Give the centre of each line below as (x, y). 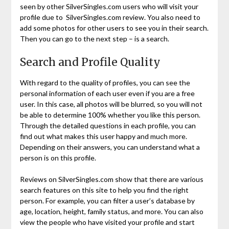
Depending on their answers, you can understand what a (110, 147)
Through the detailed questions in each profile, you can (108, 126)
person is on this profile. (58, 158)
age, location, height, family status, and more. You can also (111, 212)
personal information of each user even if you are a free (107, 94)
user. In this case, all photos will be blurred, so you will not (111, 104)
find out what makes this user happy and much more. (103, 136)
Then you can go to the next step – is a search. (94, 39)
